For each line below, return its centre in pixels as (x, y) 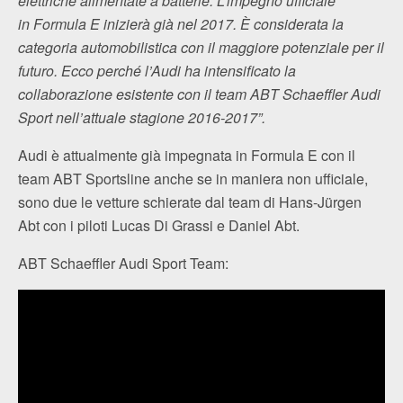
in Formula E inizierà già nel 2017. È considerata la (181, 24)
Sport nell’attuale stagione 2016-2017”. (142, 117)
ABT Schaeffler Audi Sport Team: (123, 263)
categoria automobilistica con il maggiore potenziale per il (201, 47)
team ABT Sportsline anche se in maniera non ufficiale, (193, 179)
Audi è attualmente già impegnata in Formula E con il (187, 155)
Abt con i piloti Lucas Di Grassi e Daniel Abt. (159, 225)
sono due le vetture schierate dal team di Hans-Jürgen (190, 202)
